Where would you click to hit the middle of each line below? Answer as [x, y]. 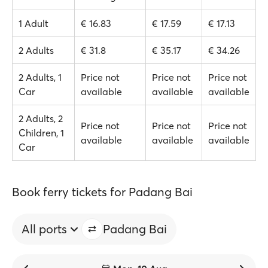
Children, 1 [41, 133]
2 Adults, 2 [41, 118]
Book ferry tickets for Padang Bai [102, 192]
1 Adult [33, 23]
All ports [44, 229]
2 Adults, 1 [40, 77]
